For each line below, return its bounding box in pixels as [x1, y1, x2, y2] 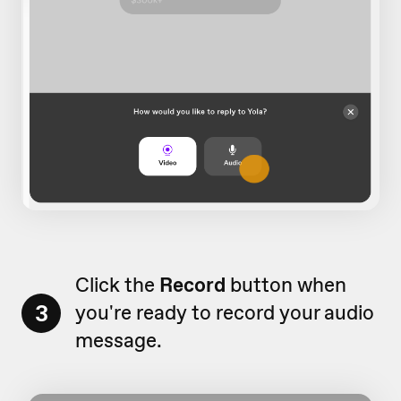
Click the [75, 271, 159, 299]
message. [75, 327, 166, 354]
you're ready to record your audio [75, 299, 374, 327]
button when [230, 271, 346, 299]
